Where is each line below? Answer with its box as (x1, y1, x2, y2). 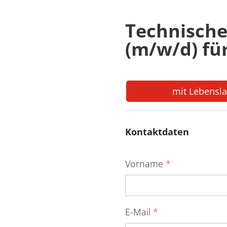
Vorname (125, 157, 166, 170)
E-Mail (125, 205, 153, 218)
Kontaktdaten (125, 126, 189, 138)
